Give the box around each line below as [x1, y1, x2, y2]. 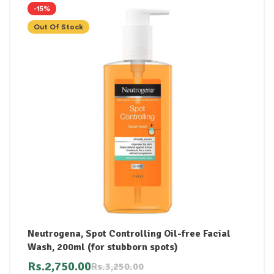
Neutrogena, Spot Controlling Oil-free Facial [28, 227, 231, 240]
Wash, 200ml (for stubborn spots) [28, 240, 178, 253]
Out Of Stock [34, 23, 83, 31]
